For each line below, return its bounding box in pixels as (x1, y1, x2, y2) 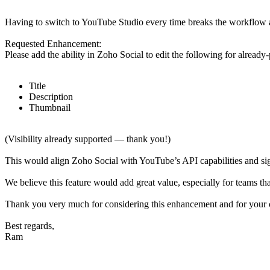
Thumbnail (29, 102, 71, 113)
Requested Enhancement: (5, 39, 101, 49)
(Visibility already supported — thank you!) (5, 134, 171, 145)
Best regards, (5, 221, 54, 231)
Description (29, 92, 73, 102)
